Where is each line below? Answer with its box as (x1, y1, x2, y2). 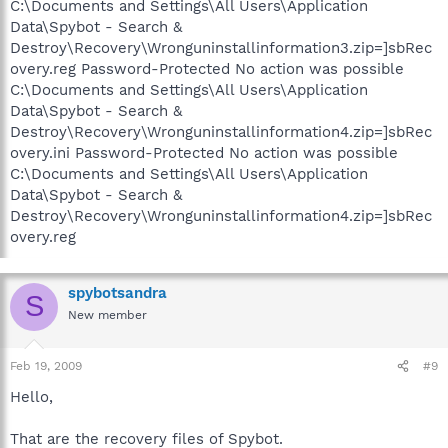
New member (68, 307, 147, 322)
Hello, (10, 388, 53, 406)
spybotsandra (68, 283, 167, 302)
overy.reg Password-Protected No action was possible (10, 59, 404, 78)
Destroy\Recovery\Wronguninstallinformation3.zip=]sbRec (10, 38, 432, 57)
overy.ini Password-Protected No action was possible (10, 143, 398, 162)
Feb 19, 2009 (10, 359, 82, 373)
